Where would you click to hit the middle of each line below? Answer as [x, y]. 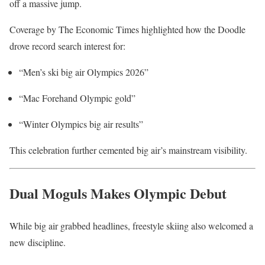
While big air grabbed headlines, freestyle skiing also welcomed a [131, 226]
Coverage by [34, 30]
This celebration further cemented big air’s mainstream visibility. [128, 150]
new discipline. [38, 243]
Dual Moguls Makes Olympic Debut [118, 193]
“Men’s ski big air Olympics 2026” [84, 72]
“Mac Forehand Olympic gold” [77, 98]
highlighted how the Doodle [192, 30]
